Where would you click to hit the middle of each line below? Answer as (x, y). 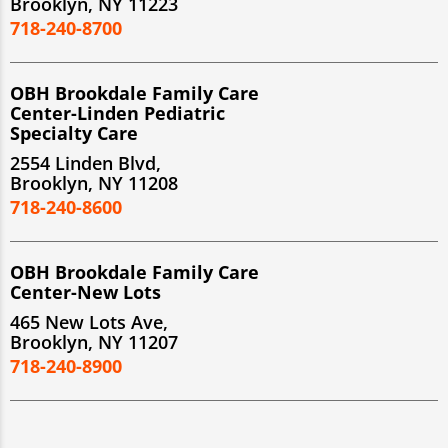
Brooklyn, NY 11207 (94, 341)
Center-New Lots (85, 291)
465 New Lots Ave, (89, 321)
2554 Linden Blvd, (85, 162)
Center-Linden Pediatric (117, 112)
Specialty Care (74, 132)
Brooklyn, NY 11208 (94, 182)
